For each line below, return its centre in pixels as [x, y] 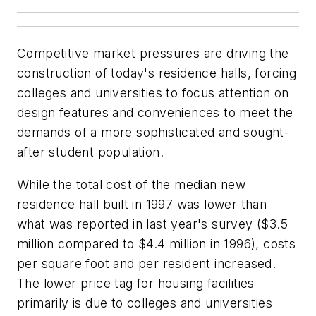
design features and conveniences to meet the [155, 113]
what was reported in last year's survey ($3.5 [152, 224]
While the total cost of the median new [132, 184]
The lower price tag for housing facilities [136, 283]
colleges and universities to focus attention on [153, 93]
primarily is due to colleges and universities [145, 303]
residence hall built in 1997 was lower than [142, 204]
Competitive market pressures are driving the [153, 54]
